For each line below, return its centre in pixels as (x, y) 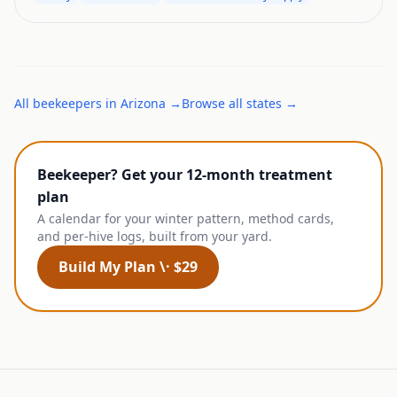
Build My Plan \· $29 (128, 267)
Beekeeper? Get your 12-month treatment (185, 175)
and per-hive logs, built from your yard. (155, 236)
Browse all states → (240, 103)
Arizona (143, 103)
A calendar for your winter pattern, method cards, (186, 218)
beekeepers (67, 103)
